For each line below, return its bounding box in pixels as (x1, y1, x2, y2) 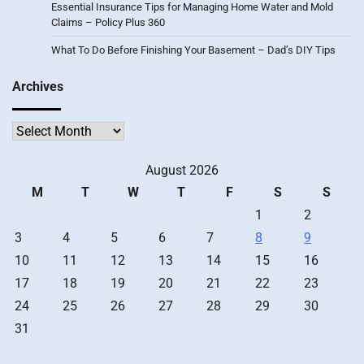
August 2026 (145, 162, 219, 178)
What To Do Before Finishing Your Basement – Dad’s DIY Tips (51, 43, 336, 56)
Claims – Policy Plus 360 (51, 15, 165, 28)
